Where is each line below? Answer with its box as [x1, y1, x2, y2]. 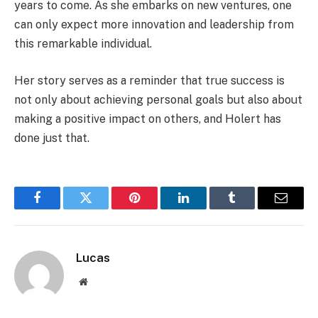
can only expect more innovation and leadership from [14, 18, 294, 32]
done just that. [14, 131, 89, 145]
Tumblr [231, 202, 269, 215]
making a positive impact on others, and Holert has [14, 111, 281, 126]
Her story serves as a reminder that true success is [14, 73, 285, 87]
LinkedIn [182, 202, 229, 215]
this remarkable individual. [14, 37, 152, 51]
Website [87, 275, 119, 286]
